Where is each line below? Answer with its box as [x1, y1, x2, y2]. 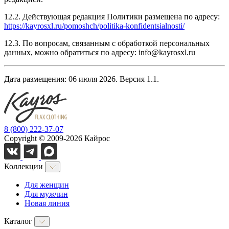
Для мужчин [25, 189, 68, 198]
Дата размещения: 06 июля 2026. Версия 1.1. [4, 74, 159, 83]
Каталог [4, 216, 34, 225]
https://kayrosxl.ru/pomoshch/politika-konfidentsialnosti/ [4, 21, 185, 30]
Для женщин [25, 180, 69, 189]
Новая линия [25, 198, 70, 208]
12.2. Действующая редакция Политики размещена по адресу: [4, 12, 220, 21]
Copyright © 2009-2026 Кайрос [4, 133, 110, 143]
